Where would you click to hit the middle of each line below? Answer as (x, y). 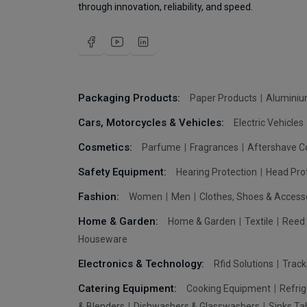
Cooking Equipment (230, 288)
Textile (260, 221)
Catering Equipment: (129, 288)
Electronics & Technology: (143, 264)
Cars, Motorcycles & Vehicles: (152, 123)
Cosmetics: (107, 147)
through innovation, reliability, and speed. (165, 7)
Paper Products (224, 98)
